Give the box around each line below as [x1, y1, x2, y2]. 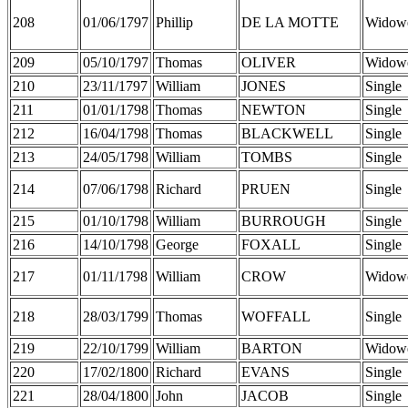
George [156, 236, 199, 252]
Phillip [156, 14, 193, 30]
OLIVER [241, 54, 296, 70]
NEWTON [241, 101, 306, 117]
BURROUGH [241, 212, 326, 229]
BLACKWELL [241, 125, 333, 141]
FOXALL [241, 236, 301, 252]
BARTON [241, 340, 302, 356]
